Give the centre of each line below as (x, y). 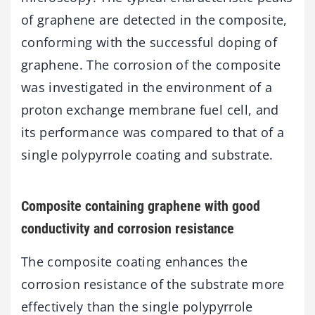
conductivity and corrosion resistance (128, 229)
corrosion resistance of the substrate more (153, 284)
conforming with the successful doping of (149, 43)
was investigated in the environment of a (147, 88)
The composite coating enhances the (134, 262)
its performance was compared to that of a (153, 133)
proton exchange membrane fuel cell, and (150, 110)
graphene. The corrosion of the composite (151, 65)
